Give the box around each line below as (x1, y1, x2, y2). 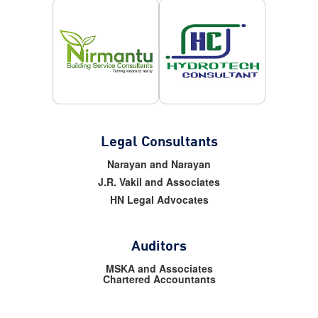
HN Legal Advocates (109, 192, 209, 207)
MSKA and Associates (105, 261, 213, 276)
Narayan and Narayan (107, 157, 211, 172)
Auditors (131, 236, 187, 255)
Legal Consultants (100, 131, 218, 150)
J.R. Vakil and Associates (98, 175, 220, 190)
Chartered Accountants (102, 272, 216, 287)
